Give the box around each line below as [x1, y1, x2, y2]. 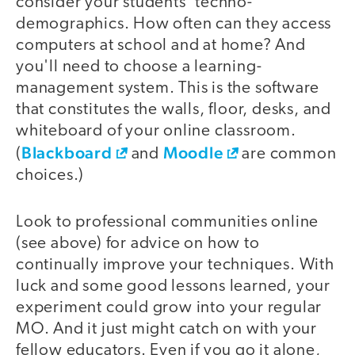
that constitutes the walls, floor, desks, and [16, 101, 331, 119]
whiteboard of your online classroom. [16, 123, 296, 140]
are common [238, 146, 337, 163]
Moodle [162, 143, 223, 163]
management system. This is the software [16, 80, 320, 97]
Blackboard [21, 143, 113, 163]
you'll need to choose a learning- [16, 59, 262, 76]
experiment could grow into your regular [16, 299, 323, 316]
